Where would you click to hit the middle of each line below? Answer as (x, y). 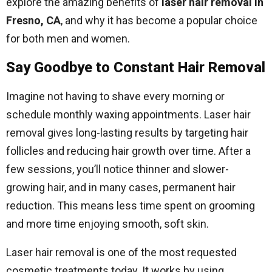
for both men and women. (68, 39)
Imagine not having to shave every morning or (115, 96)
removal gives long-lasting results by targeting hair (127, 133)
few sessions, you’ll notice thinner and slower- (117, 169)
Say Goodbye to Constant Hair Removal (136, 67)
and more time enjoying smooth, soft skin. (107, 224)
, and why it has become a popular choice (159, 20)
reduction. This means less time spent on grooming (131, 206)
